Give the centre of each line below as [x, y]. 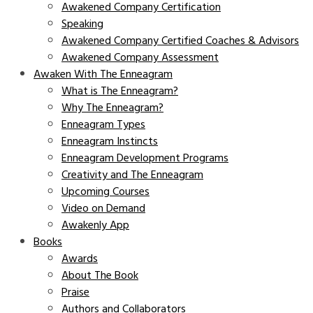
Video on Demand [103, 208]
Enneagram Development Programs [145, 158]
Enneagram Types [103, 124]
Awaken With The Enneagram [103, 74]
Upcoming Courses [105, 191]
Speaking [82, 24]
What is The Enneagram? [120, 91]
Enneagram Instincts [110, 141]
